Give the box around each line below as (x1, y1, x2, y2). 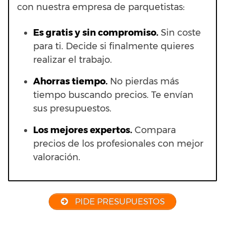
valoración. (33, 152, 80, 163)
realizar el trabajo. (33, 54, 112, 66)
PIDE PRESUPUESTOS (73, 196, 165, 207)
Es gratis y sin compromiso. (33, 27, 158, 39)
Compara (132, 125, 176, 136)
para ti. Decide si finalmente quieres (33, 41, 194, 52)
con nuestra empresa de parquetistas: (17, 2, 185, 13)
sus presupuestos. (33, 103, 111, 115)
